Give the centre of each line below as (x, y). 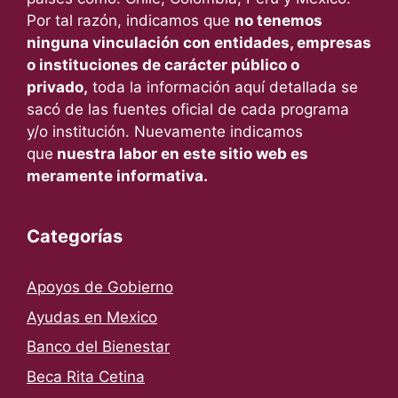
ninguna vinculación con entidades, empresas (199, 43)
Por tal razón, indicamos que (131, 21)
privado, (57, 88)
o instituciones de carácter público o (163, 65)
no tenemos (279, 21)
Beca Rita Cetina (86, 376)
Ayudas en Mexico (92, 317)
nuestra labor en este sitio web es (181, 154)
